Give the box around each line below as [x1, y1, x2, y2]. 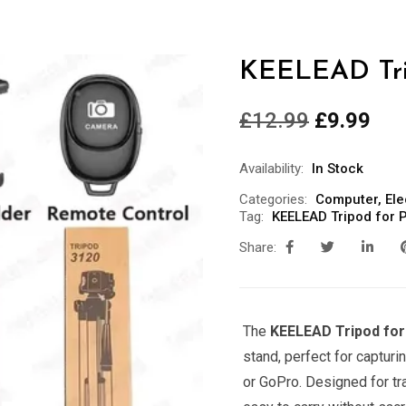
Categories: [239, 191, 307, 208]
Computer [315, 191, 378, 208]
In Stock [312, 160, 363, 177]
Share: [239, 239, 276, 256]
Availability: [239, 160, 304, 177]
